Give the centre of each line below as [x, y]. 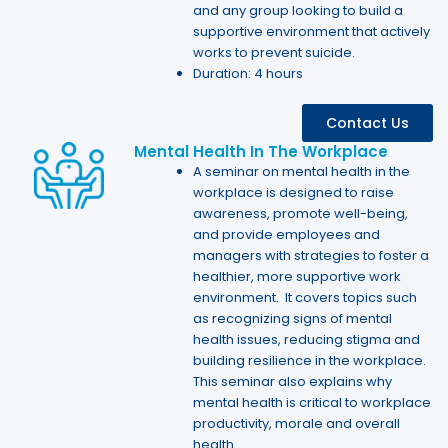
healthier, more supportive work [297, 276]
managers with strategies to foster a [311, 255]
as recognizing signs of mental [293, 318]
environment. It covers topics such [305, 297]
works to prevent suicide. [274, 53]
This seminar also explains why [293, 381]
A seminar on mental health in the [302, 171]
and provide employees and [287, 234]
